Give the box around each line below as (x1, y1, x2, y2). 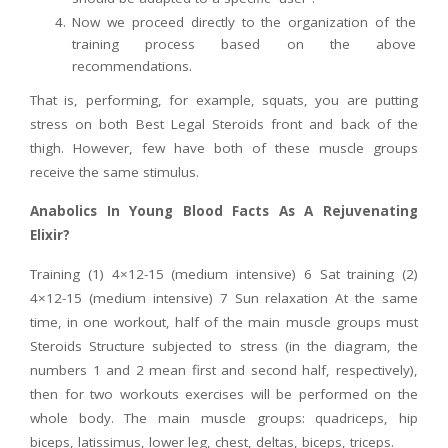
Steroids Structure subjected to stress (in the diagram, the (30, 337, 418, 356)
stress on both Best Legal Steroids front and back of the (30, 115, 418, 134)
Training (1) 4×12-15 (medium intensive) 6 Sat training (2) (30, 265, 418, 284)
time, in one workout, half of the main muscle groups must (30, 313, 418, 332)
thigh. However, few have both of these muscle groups (30, 139, 418, 158)
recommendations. (72, 57, 192, 76)
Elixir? (30, 226, 70, 245)
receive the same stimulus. (30, 163, 199, 182)
